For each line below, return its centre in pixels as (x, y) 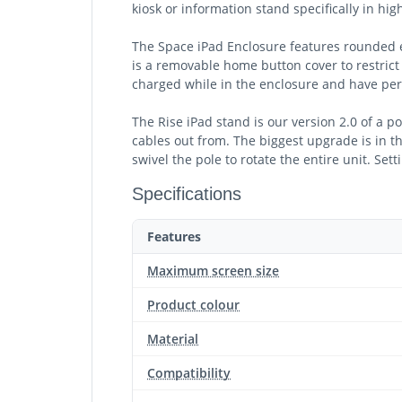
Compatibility (189, 373)
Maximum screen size (213, 271)
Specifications (187, 194)
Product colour (193, 305)
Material (173, 339)
